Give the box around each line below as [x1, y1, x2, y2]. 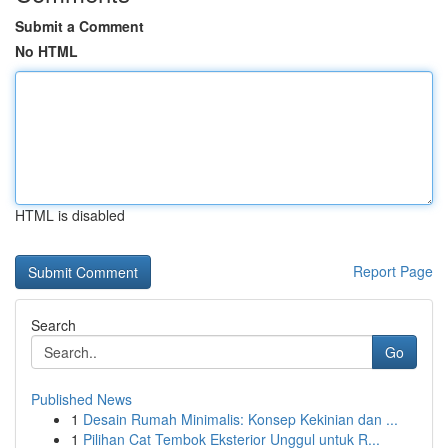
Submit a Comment [15, 16, 144, 36]
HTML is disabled [15, 205, 125, 225]
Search [31, 315, 76, 335]
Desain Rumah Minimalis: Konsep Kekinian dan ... [83, 409, 398, 429]
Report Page [353, 261, 433, 281]
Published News [31, 389, 132, 409]
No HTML [15, 41, 78, 61]
